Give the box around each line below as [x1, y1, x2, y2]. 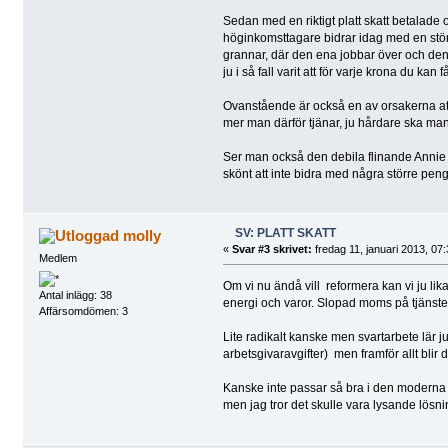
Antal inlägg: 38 [38, 289, 112, 302]
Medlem [38, 251, 77, 264]
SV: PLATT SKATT [234, 225, 336, 240]
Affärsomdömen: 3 [38, 305, 128, 318]
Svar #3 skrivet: [231, 242, 312, 255]
